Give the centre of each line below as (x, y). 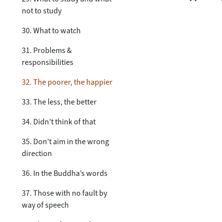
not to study (42, 10)
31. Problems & (47, 50)
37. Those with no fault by (64, 193)
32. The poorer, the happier (67, 82)
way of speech (45, 205)
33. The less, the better (59, 102)
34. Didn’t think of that (59, 121)
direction (37, 153)
